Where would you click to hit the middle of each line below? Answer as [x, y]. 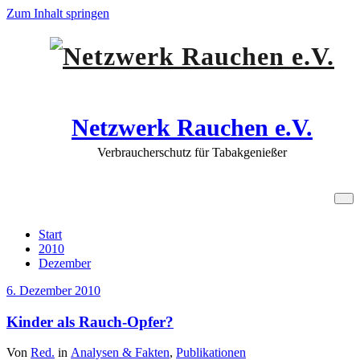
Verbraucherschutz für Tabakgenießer [192, 152]
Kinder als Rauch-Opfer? [90, 321]
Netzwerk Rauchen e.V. [192, 127]
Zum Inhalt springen [58, 13]
